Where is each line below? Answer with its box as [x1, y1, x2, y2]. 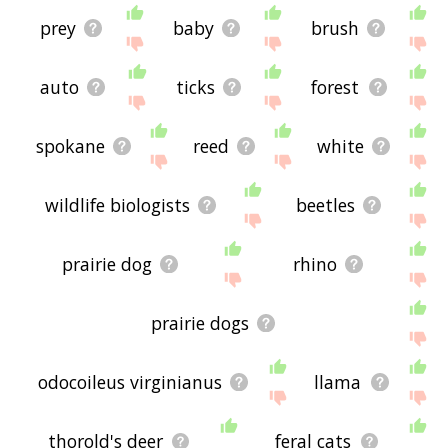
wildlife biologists [44, 193, 190, 218]
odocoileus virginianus [37, 370, 222, 395]
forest [311, 75, 360, 100]
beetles [295, 193, 355, 218]
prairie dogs [150, 311, 249, 336]
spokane [35, 134, 105, 159]
